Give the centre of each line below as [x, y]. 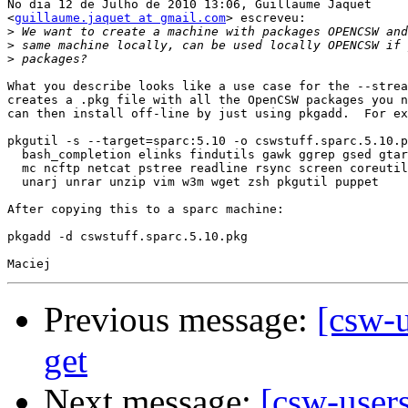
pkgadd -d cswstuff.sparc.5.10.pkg [127, 237]
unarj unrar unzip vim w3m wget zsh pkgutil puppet [193, 182]
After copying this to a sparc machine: [146, 209]
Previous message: [180, 320]
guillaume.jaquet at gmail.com [120, 18]
